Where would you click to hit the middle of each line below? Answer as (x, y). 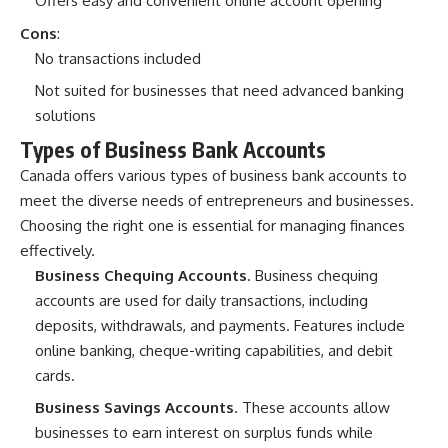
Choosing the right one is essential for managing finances (212, 225)
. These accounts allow (312, 408)
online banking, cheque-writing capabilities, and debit (214, 350)
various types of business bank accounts (253, 175)
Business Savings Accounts (134, 408)
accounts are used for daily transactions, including (201, 300)
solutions (65, 116)
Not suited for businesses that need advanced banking (219, 91)
